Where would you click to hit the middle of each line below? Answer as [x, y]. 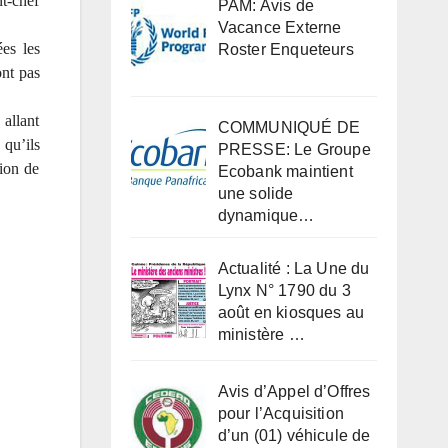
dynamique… [266, 216]
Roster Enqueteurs [285, 49]
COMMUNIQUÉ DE [289, 128]
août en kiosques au [291, 313]
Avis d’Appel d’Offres [294, 392]
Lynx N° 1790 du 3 [284, 291]
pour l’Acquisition [281, 414]
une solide [255, 194]
